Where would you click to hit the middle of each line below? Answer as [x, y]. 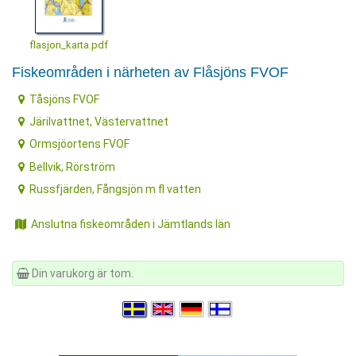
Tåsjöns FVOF [65, 99]
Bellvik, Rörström [73, 166]
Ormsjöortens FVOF [80, 144]
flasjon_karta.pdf [69, 45]
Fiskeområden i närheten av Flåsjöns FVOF [150, 73]
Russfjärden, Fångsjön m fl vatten [116, 190]
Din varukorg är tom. [81, 274]
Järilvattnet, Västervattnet [99, 121]
